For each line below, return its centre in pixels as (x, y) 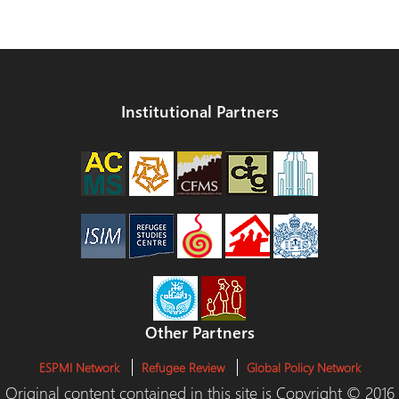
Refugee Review (183, 367)
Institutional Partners (199, 111)
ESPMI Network (79, 367)
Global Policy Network (303, 367)
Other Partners (199, 332)
